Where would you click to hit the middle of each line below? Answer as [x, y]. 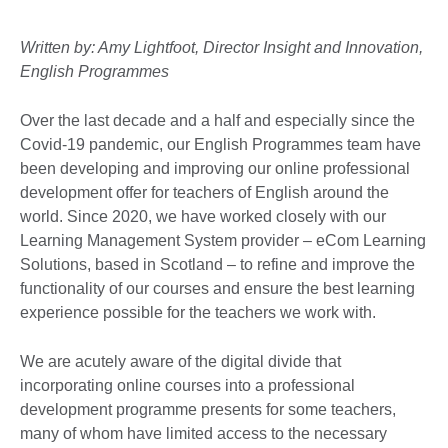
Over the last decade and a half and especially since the [217, 120]
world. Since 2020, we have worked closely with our [203, 216]
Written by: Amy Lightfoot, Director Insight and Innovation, [221, 47]
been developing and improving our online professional [215, 168]
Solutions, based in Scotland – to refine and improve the [217, 264]
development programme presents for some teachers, [208, 409]
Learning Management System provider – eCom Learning [223, 240]
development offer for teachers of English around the [204, 192]
